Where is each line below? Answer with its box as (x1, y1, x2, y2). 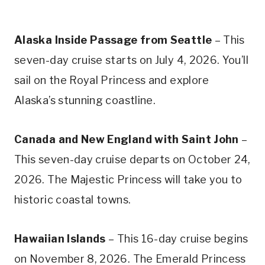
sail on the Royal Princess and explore (14, 74, 209, 87)
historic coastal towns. (14, 193, 131, 206)
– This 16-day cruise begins (105, 232, 248, 245)
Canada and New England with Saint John (14, 133, 239, 146)
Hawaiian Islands (14, 232, 106, 245)
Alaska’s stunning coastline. (14, 94, 156, 107)
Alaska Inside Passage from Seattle (14, 34, 212, 47)
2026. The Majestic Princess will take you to (14, 173, 243, 186)
